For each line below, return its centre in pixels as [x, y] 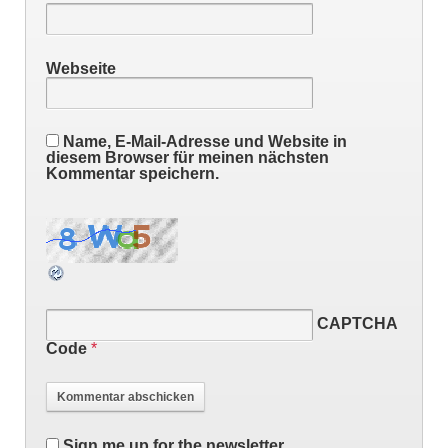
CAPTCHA [357, 323]
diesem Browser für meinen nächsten [187, 158]
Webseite [81, 68]
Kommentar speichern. [132, 174]
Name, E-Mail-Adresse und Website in [205, 142]
